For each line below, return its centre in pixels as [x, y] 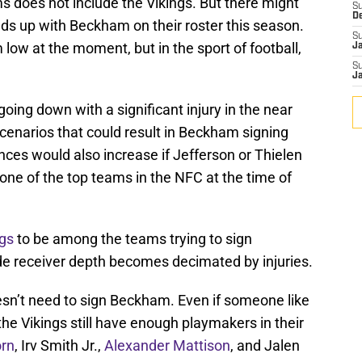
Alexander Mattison [167, 346]
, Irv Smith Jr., [59, 346]
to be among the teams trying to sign [133, 239]
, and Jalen [265, 346]
